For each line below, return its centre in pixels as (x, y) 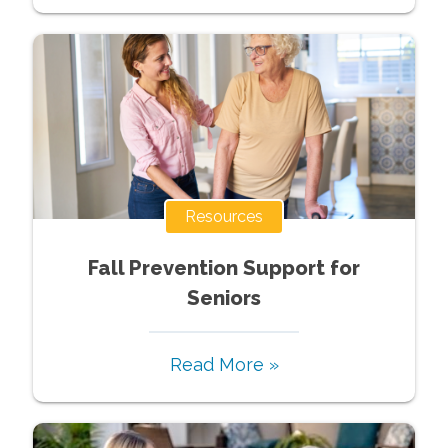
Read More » (224, 365)
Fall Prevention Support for (224, 268)
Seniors (224, 298)
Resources (224, 217)
